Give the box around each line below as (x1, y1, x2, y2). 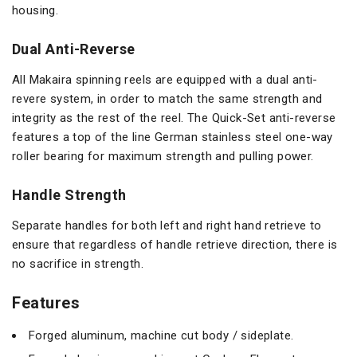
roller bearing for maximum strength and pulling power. (12, 149, 314, 164)
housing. (12, 3, 59, 18)
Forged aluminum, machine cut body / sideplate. (29, 328, 294, 343)
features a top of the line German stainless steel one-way (12, 130, 333, 145)
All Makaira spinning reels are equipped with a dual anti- (12, 73, 318, 88)
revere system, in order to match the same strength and (12, 92, 323, 107)
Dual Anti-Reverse (12, 41, 135, 58)
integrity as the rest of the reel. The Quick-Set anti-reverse (12, 111, 336, 126)
